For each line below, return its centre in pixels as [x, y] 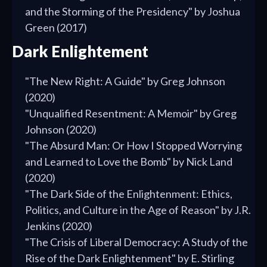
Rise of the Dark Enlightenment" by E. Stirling [130, 258]
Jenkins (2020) [59, 226]
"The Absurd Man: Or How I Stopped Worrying [133, 146]
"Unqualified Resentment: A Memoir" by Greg [131, 114]
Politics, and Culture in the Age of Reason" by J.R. [138, 210]
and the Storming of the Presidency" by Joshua [133, 12]
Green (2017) [56, 28]
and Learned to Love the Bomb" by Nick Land [129, 162]
